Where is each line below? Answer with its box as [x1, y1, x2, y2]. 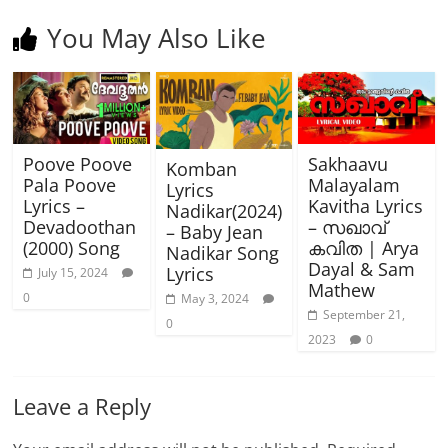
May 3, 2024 [180, 290, 249, 308]
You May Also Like [47, 20, 267, 57]
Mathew [307, 278, 375, 303]
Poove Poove [23, 152, 133, 177]
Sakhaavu [307, 152, 388, 177]
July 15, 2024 [38, 264, 109, 282]
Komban [165, 157, 237, 182]
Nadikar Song [165, 241, 279, 266]
